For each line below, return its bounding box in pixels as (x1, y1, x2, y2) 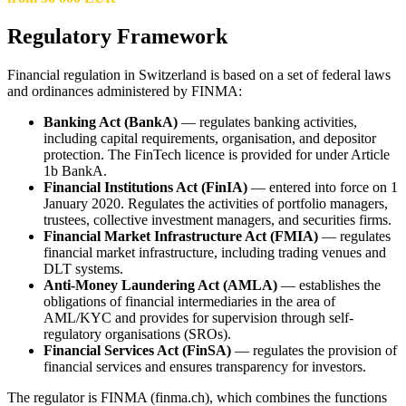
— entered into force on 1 (247, 179, 398, 195)
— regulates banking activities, (178, 113, 357, 130)
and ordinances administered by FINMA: (7, 82, 242, 99)
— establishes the (277, 276, 381, 293)
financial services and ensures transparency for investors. (43, 358, 366, 374)
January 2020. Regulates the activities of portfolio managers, (43, 195, 388, 211)
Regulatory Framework (7, 24, 227, 48)
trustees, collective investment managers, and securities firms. (43, 211, 391, 227)
